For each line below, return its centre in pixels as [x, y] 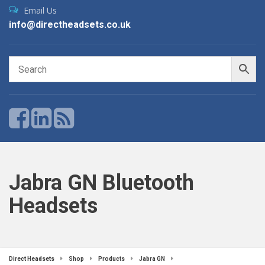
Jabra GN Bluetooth [101, 183]
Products [112, 259]
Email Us [40, 10]
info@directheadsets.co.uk [70, 25]
